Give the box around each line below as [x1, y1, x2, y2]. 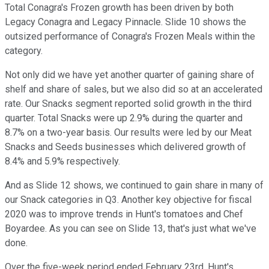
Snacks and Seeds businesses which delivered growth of [5, 141, 246, 153]
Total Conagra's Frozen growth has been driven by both [5, 2, 234, 14]
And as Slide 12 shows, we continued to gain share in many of [5, 180, 264, 192]
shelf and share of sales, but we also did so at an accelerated [5, 83, 262, 95]
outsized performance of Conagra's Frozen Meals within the [5, 31, 255, 43]
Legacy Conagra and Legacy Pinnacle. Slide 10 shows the [5, 16, 246, 28]
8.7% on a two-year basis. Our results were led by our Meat [5, 127, 252, 139]
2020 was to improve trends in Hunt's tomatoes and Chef [5, 208, 243, 220]
